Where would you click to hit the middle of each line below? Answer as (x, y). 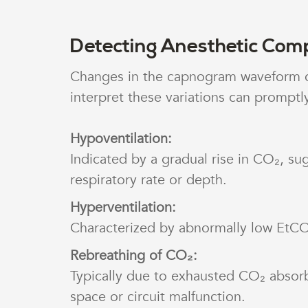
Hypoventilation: (121, 139)
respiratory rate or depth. (148, 180)
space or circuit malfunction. (158, 297)
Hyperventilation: (123, 208)
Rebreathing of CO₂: (134, 256)
